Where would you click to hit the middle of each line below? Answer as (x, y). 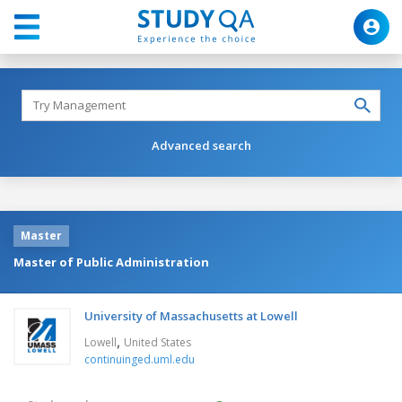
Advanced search (201, 145)
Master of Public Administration (111, 262)
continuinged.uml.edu (140, 359)
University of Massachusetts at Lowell (191, 315)
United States (157, 342)
